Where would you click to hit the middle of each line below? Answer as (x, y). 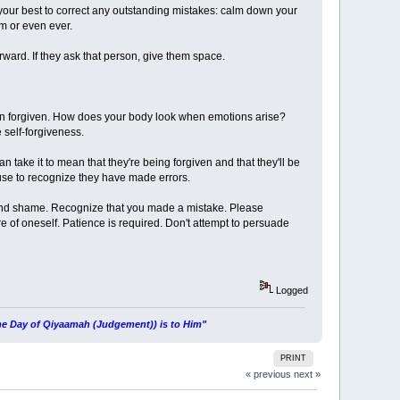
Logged (290, 291)
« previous (268, 374)
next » (307, 374)
